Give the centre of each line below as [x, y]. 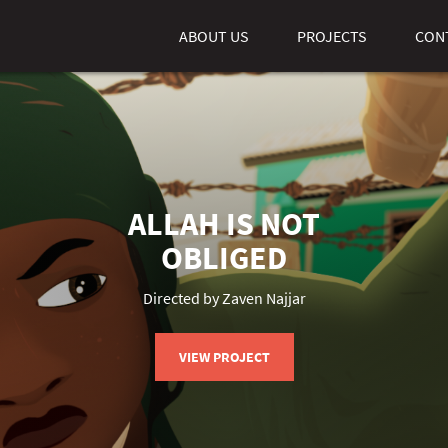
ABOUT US [214, 36]
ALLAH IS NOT [224, 223]
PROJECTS [332, 36]
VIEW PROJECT [224, 356]
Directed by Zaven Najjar [224, 297]
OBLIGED [224, 257]
